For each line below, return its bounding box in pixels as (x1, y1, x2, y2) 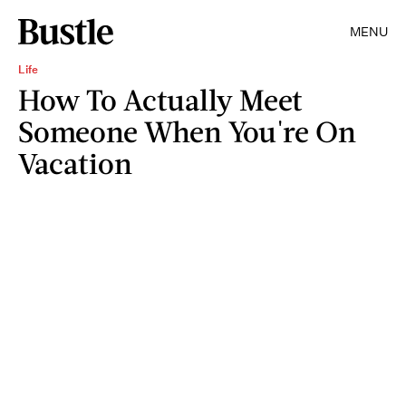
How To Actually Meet (18, 82, 303, 117)
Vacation (18, 145, 132, 180)
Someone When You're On (18, 113, 356, 149)
